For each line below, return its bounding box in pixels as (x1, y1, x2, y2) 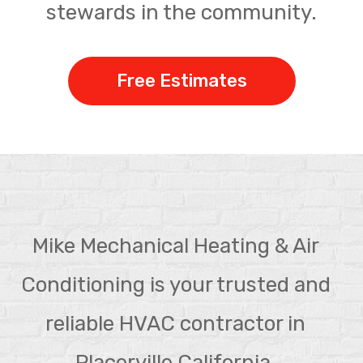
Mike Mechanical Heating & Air (32, 233, 319, 259)
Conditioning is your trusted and (20, 272, 331, 298)
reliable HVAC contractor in (45, 311, 305, 337)
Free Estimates (116, 70, 247, 92)
